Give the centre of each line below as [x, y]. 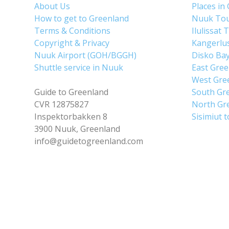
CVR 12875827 [62, 104]
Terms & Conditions [73, 30]
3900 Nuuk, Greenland [77, 129]
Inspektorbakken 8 [71, 116]
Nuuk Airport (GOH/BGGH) [86, 55]
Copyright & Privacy [72, 43]
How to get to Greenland [82, 18]
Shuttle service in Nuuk [79, 67]
